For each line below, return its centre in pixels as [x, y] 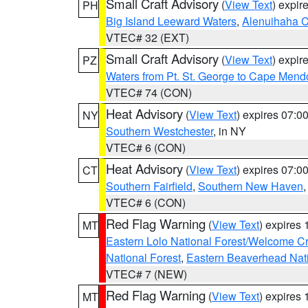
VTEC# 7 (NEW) [146, 274]
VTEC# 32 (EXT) [147, 37]
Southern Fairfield [149, 186]
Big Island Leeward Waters [171, 21]
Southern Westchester [159, 131]
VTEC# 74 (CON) [149, 92]
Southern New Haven [251, 186]
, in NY [230, 131]
